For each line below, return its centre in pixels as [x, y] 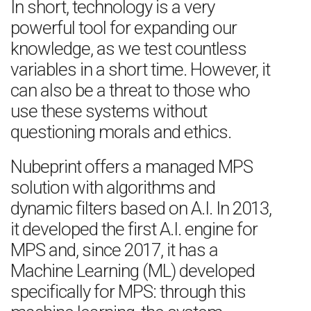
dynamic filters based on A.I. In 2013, [141, 208]
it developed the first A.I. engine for [134, 229]
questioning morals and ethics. [121, 132]
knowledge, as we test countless [128, 49]
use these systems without [109, 111]
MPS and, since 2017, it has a [114, 250]
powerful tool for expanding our [124, 28]
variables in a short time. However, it [140, 69]
